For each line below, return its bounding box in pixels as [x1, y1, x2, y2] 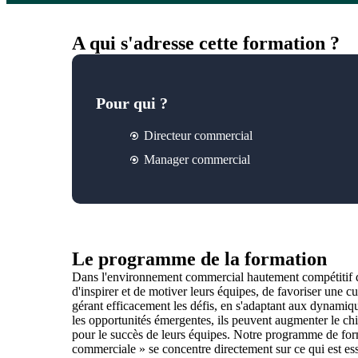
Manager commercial [143, 153, 250, 167]
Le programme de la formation [71, 249, 327, 270]
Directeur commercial [143, 129, 253, 143]
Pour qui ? [95, 94, 168, 113]
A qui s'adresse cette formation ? [71, 33, 340, 54]
